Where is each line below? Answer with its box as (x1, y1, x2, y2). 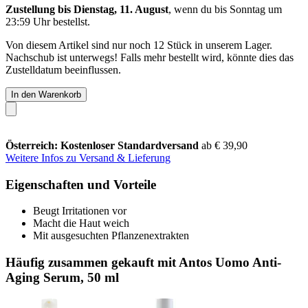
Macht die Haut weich (33, 217, 129, 230)
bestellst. (50, 15, 90, 27)
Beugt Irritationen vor (33, 205, 126, 217)
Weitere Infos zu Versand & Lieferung (5, 151, 170, 164)
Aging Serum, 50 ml (5, 269, 119, 285)
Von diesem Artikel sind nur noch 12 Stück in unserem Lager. (5, 38, 272, 51)
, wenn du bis (168, 3, 230, 15)
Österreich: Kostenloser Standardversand (5, 139, 201, 151)
